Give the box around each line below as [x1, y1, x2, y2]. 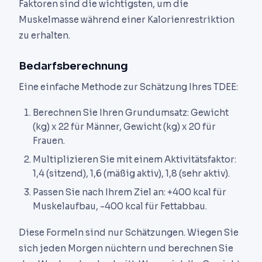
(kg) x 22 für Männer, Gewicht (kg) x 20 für [33, 120, 216, 132]
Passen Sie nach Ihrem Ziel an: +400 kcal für [33, 186, 226, 198]
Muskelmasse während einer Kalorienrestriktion [19, 13, 235, 25]
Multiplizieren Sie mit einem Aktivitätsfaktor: [33, 153, 236, 165]
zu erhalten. [19, 29, 70, 41]
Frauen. [33, 135, 65, 146]
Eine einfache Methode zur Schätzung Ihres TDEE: [19, 81, 238, 92]
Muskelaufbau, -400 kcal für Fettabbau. [33, 200, 207, 212]
